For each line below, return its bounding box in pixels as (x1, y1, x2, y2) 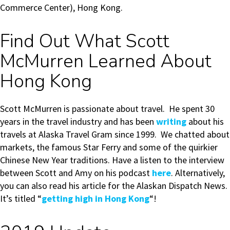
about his (186, 116, 224, 128)
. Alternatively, (171, 167, 225, 179)
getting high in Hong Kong (42, 193, 149, 205)
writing (156, 116, 186, 128)
